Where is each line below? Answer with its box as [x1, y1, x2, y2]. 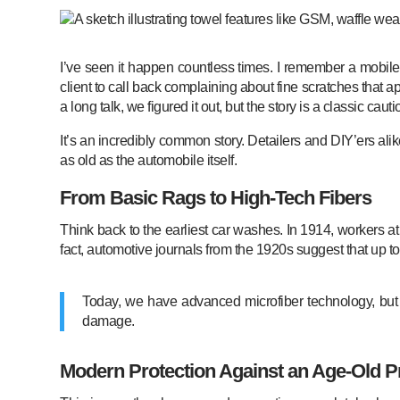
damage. [82, 312, 135, 329]
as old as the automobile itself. [60, 152, 237, 168]
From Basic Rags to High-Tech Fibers [60, 186, 372, 209]
